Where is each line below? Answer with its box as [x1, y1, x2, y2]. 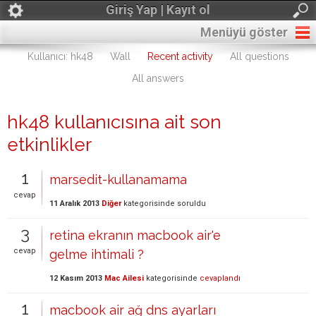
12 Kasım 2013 [49, 274, 102, 284]
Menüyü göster [200, 25, 288, 39]
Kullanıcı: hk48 [27, 51, 93, 62]
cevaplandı [200, 274, 241, 284]
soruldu [177, 199, 206, 209]
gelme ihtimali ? [49, 247, 144, 262]
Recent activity [147, 51, 213, 62]
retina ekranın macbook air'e [49, 228, 221, 243]
